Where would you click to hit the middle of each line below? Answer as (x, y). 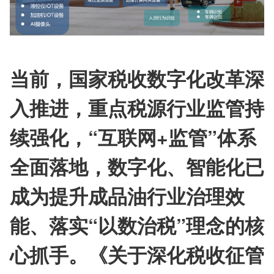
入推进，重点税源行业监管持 (137, 107)
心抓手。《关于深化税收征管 (137, 254)
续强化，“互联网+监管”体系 (133, 137)
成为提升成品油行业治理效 (127, 195)
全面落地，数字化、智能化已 (137, 166)
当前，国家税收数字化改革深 (137, 78)
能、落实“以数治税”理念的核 (137, 225)
